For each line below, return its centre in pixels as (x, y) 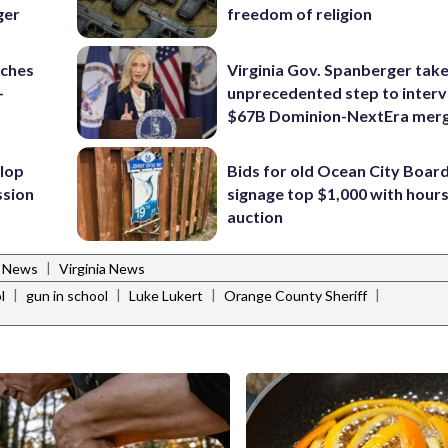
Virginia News (102, 269)
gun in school (67, 296)
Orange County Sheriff (295, 296)
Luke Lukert (166, 296)
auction (255, 217)
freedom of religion (300, 14)
